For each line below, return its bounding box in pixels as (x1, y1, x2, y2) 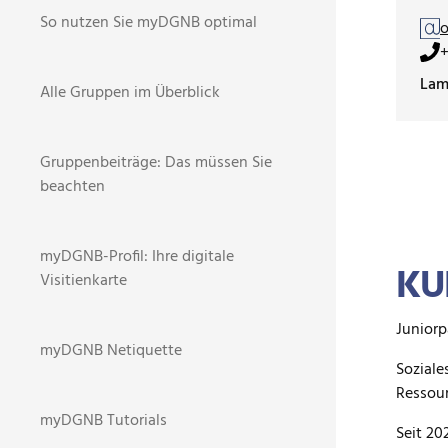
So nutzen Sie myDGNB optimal (40, 10, 257, 36)
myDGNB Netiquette (40, 338, 182, 364)
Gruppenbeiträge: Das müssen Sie (40, 150, 272, 176)
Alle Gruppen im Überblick (40, 80, 220, 106)
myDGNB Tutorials (40, 408, 167, 434)
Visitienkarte (40, 268, 127, 294)
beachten (40, 174, 105, 200)
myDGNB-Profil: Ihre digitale (40, 244, 234, 270)
